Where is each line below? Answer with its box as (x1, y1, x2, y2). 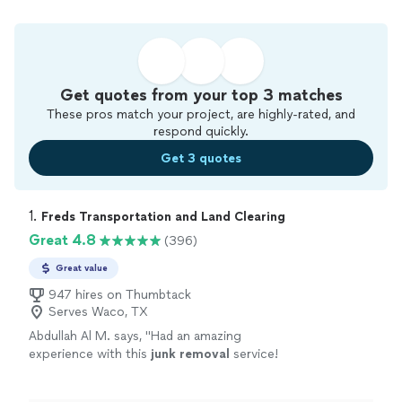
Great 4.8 (29, 232, 96, 249)
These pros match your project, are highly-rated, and (47, 107, 355, 122)
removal (179, 346, 230, 362)
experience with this (29, 346, 151, 362)
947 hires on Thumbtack (48, 287, 191, 302)
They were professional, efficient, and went (29, 364, 283, 380)
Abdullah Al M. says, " (29, 328, 151, 344)
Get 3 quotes (161, 150, 241, 166)
